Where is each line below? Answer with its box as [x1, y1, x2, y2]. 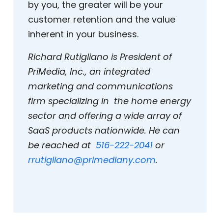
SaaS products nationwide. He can [28, 124, 180, 137]
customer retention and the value [28, 13, 175, 26]
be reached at [28, 139, 96, 152]
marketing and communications [28, 80, 173, 93]
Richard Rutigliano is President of [28, 51, 172, 63]
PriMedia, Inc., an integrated [28, 65, 150, 78]
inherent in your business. [28, 28, 138, 41]
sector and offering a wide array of [28, 110, 182, 122]
